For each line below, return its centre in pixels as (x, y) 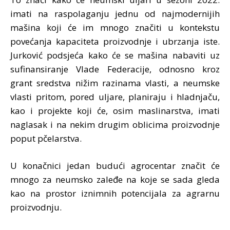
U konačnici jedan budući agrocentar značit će (115, 165)
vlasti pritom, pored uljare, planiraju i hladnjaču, (115, 97)
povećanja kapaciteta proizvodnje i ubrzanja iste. (115, 41)
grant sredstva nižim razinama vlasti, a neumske (115, 83)
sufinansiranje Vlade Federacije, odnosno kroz (115, 69)
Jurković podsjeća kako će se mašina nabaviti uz (115, 55)
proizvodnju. (36, 207)
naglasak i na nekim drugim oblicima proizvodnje (115, 124)
